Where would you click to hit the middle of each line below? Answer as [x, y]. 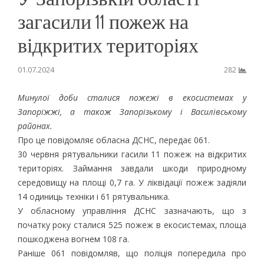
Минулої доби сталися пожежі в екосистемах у [132, 97]
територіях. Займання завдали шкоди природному [132, 168]
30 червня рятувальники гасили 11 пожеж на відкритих [132, 154]
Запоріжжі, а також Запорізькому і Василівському [132, 111]
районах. [35, 126]
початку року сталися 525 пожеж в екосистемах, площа [132, 225]
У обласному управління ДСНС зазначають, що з [132, 210]
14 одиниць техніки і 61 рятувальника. [95, 196]
